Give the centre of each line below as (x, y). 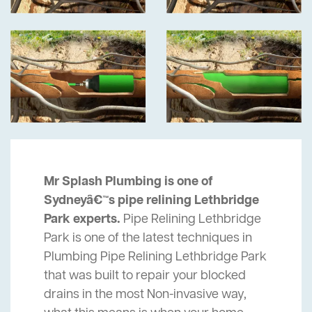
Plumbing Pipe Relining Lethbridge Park (155, 257)
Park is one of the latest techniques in (148, 239)
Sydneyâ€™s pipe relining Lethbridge (151, 201)
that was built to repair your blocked (145, 276)
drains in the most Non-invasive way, (145, 295)
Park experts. (82, 220)
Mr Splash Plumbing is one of (128, 182)
